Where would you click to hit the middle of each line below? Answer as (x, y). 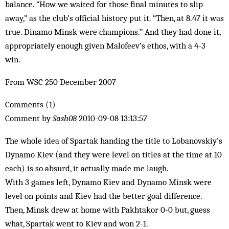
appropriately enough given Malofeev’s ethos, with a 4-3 (105, 45)
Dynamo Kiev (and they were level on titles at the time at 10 (113, 154)
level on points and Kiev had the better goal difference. (104, 196)
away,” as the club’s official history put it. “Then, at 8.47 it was (114, 18)
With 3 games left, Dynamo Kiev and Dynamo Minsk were (108, 182)
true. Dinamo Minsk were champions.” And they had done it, (113, 32)
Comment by (29, 118)
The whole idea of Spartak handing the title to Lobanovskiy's (114, 141)
